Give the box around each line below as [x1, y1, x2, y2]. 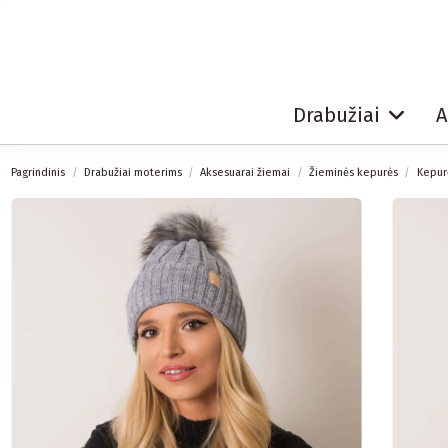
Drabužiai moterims [83, 165, 182, 179]
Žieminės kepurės [309, 165, 399, 179]
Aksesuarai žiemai [200, 165, 291, 179]
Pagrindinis [11, 165, 66, 179]
